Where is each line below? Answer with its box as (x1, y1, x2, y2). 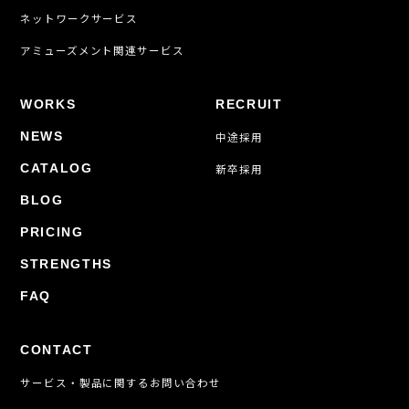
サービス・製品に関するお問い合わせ (20, 375, 221, 390)
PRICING (20, 225, 84, 239)
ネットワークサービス (20, 11, 139, 26)
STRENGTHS (20, 257, 113, 271)
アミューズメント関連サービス (20, 43, 184, 58)
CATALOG (20, 161, 93, 175)
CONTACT (20, 342, 93, 357)
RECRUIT (215, 97, 283, 111)
